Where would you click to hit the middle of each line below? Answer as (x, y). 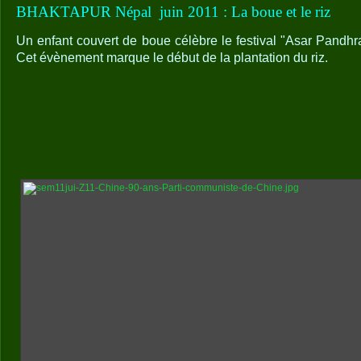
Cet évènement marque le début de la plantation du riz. (172, 58)
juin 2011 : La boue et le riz (247, 11)
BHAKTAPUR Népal (86, 11)
